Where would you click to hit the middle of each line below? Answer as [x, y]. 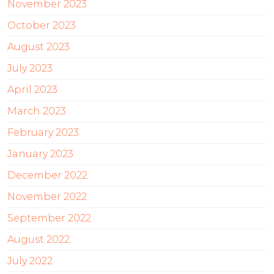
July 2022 [30, 261]
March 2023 [37, 111]
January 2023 [40, 154]
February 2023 [43, 133]
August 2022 [39, 240]
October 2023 [42, 26]
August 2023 [39, 47]
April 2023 [32, 90]
